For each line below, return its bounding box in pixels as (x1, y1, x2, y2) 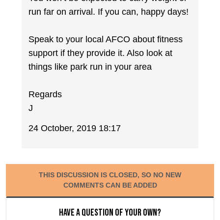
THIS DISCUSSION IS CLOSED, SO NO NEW (39, 170, 181, 179)
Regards (28, 89, 62, 100)
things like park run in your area (28, 62, 152, 72)
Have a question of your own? (59, 206, 161, 219)
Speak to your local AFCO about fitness (28, 34, 183, 45)
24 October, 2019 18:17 (28, 123, 121, 133)
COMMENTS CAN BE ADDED (63, 181, 157, 189)
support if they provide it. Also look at (28, 48, 173, 58)
